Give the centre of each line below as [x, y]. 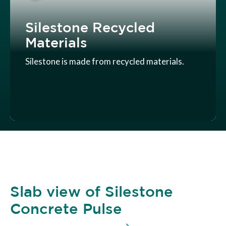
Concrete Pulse [66, 209]
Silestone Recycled [90, 27]
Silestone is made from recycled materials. [105, 61]
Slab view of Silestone [92, 191]
